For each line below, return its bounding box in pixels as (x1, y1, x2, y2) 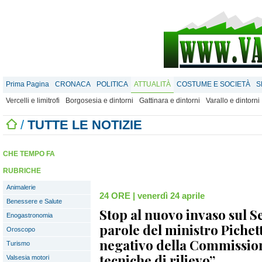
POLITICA (96, 80, 128, 88)
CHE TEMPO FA (3, 150, 55, 158)
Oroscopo (6, 226, 35, 233)
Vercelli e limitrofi (6, 96, 60, 105)
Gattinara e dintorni (139, 96, 200, 105)
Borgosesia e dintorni (65, 96, 133, 105)
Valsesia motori (6, 254, 49, 261)
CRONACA (55, 80, 91, 88)
